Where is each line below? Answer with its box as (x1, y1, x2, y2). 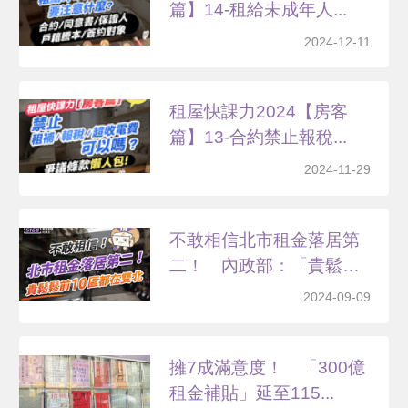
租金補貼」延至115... (169, 382, 335, 403)
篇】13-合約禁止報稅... (169, 127, 348, 148)
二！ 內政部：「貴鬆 (169, 255, 343, 275)
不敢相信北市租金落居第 (169, 229, 361, 250)
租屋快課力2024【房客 (169, 102, 349, 122)
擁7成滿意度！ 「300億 (169, 357, 366, 377)
